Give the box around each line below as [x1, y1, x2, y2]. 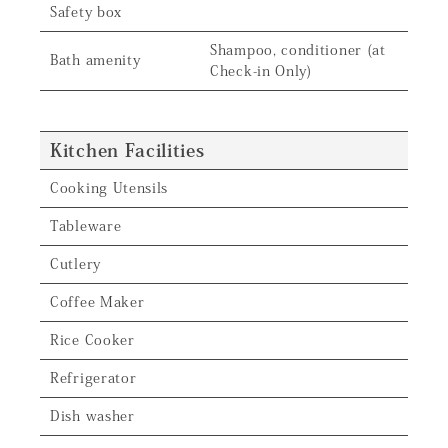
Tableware [50, 219, 122, 233]
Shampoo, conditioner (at [210, 43, 386, 57]
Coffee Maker [50, 295, 145, 309]
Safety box [50, 5, 122, 19]
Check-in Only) [210, 64, 313, 78]
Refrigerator [50, 371, 137, 385]
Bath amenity [50, 53, 141, 67]
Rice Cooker [50, 333, 135, 347]
